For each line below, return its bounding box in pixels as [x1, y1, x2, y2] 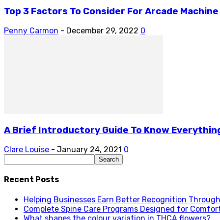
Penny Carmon [4, 26, 58, 35]
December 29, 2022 [66, 26, 138, 35]
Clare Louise [4, 145, 49, 155]
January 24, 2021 [57, 145, 122, 155]
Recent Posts [4, 175, 59, 185]
